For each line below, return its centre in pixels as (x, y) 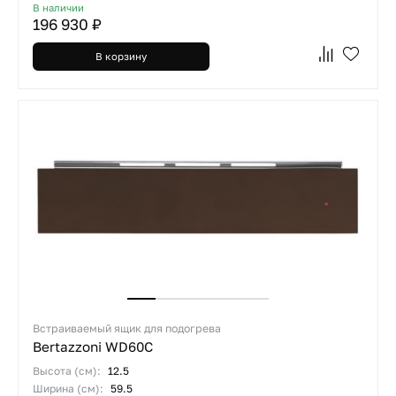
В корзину (121, 56)
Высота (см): (68, 371)
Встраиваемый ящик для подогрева (127, 328)
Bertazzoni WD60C (93, 346)
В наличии (58, 8)
